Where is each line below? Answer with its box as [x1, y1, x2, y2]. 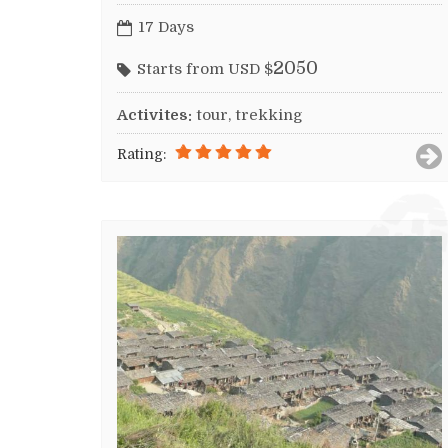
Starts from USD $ [137, 59, 273, 78]
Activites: [117, 105, 192, 124]
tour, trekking [196, 105, 303, 124]
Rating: [117, 145, 166, 162]
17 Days [138, 18, 194, 37]
